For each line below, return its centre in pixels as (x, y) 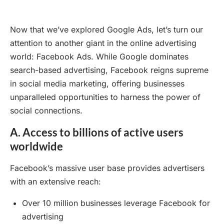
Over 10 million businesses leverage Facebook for (116, 203)
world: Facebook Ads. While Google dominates (99, 56)
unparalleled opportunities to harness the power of (105, 97)
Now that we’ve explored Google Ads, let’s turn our (106, 29)
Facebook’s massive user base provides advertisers (107, 168)
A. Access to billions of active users (97, 132)
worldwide (36, 146)
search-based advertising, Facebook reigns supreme (109, 70)
